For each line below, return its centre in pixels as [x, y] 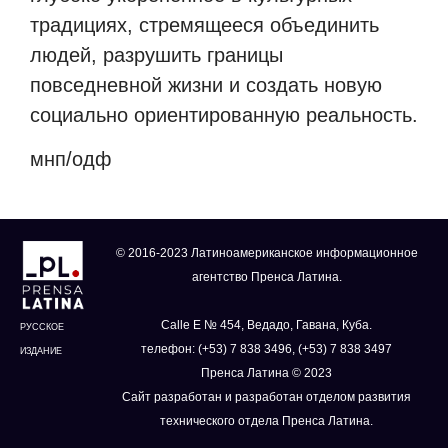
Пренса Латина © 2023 [267, 372]
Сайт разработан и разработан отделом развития [267, 396]
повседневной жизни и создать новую [206, 85]
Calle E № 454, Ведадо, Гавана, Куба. [267, 324]
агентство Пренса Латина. [266, 276]
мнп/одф [70, 159]
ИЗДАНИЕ [41, 351]
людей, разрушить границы [156, 55]
